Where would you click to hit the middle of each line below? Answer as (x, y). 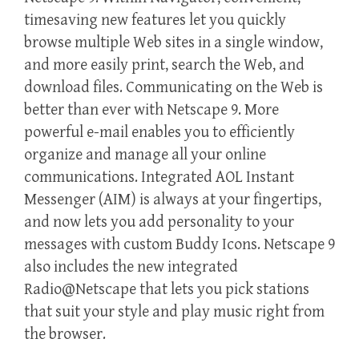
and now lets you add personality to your (159, 223)
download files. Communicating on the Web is (173, 88)
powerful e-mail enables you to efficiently (159, 133)
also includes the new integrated (131, 268)
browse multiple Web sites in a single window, (173, 43)
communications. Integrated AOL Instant (159, 178)
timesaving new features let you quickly (155, 21)
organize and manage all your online (145, 155)
